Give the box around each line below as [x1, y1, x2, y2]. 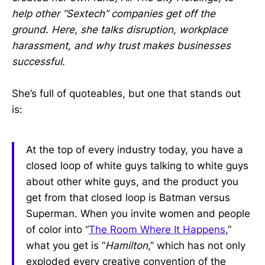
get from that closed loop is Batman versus [26, 192, 230, 204]
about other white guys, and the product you [26, 176, 238, 188]
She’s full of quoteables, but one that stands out [12, 88, 241, 100]
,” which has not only [148, 240, 245, 252]
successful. [12, 56, 65, 68]
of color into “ [26, 224, 89, 236]
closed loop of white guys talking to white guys [26, 160, 248, 172]
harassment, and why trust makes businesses [12, 40, 231, 52]
